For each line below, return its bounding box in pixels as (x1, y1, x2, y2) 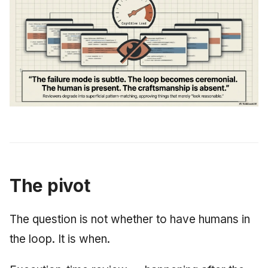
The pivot (10, 175, 90, 197)
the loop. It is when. (10, 232, 110, 246)
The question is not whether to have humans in (10, 212, 250, 227)
